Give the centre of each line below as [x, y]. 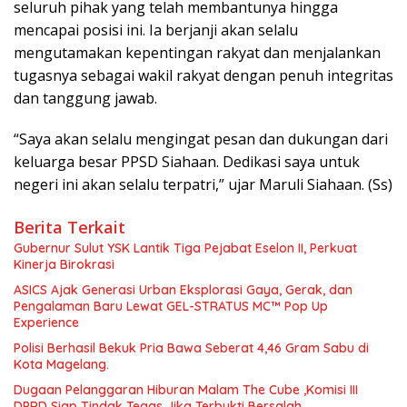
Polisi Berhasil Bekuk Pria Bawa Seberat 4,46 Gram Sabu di [191, 348]
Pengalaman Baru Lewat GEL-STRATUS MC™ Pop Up [171, 307]
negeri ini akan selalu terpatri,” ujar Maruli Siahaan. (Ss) [203, 185]
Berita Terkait [69, 228]
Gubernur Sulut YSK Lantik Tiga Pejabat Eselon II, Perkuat [74, 248]
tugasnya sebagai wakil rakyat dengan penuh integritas [203, 76]
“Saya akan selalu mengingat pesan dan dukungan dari [201, 139]
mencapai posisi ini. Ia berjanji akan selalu [156, 30]
